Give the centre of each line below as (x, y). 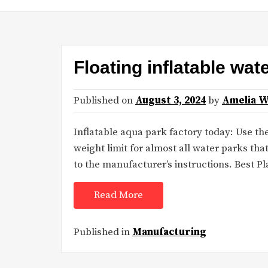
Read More (118, 195)
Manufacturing (169, 232)
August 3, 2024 (170, 101)
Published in (103, 232)
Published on (104, 101)
